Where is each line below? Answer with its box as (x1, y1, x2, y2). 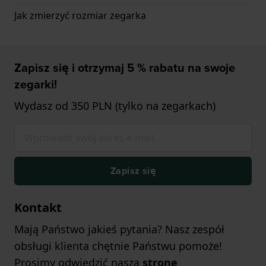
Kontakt (14, 199, 62, 216)
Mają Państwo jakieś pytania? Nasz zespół (14, 222, 224, 237)
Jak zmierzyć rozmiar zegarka (14, 9, 146, 23)
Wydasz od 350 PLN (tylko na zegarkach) (14, 99, 216, 113)
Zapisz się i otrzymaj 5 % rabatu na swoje (14, 59, 235, 77)
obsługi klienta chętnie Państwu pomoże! (14, 239, 222, 254)
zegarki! (14, 75, 57, 94)
